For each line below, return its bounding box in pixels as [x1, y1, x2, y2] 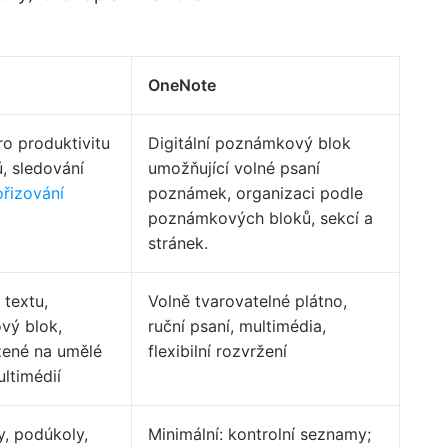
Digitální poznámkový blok [148, 133, 351, 153]
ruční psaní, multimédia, [148, 316, 326, 336]
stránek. [148, 233, 208, 253]
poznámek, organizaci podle [148, 183, 363, 203]
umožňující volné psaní [148, 158, 320, 178]
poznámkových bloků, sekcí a [148, 208, 373, 228]
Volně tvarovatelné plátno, [148, 291, 347, 311]
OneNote [148, 75, 216, 95]
